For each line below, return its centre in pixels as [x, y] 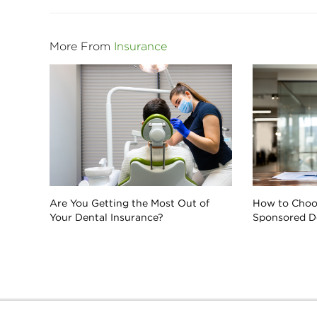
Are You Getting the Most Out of [129, 203]
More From [82, 46]
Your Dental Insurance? [106, 217]
